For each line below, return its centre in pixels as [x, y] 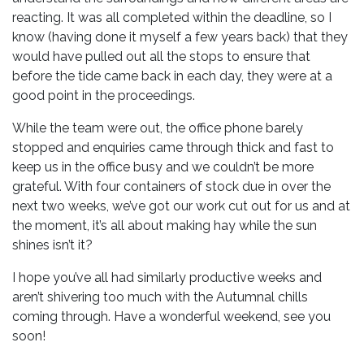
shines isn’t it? [52, 245]
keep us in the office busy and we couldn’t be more [163, 167]
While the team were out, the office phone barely [158, 128]
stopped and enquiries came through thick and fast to [173, 147]
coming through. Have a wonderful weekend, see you [171, 316]
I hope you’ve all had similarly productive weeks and [167, 277]
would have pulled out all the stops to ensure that [161, 56]
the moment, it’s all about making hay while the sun [165, 225]
